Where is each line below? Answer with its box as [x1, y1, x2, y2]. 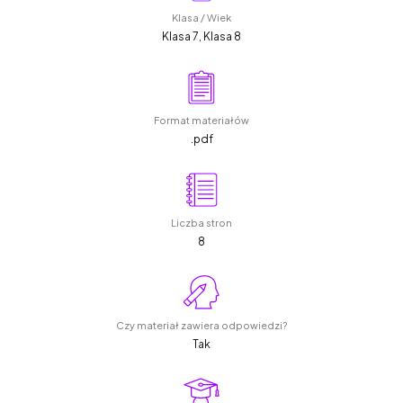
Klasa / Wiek [172, 11, 231, 23]
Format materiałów [154, 113, 249, 126]
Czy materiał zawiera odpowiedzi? [116, 318, 287, 331]
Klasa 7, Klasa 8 [162, 29, 241, 43]
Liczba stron [171, 216, 232, 228]
